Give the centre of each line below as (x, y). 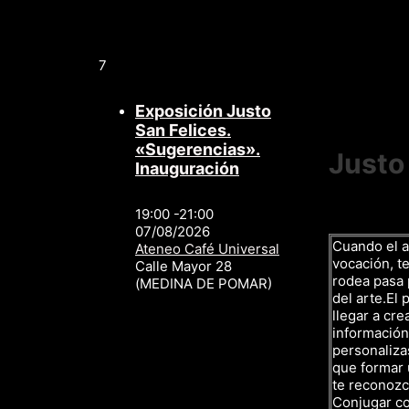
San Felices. (183, 131)
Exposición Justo (203, 111)
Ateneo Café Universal (207, 249)
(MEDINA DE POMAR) (204, 284)
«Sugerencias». (198, 150)
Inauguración (187, 169)
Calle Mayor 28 (184, 267)
